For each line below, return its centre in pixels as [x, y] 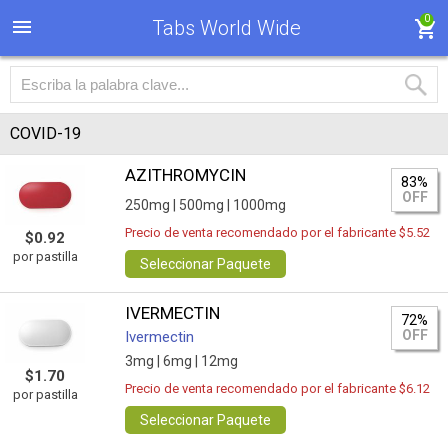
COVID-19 [45, 133]
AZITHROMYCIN [186, 175]
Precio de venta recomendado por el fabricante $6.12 [278, 388]
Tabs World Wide [226, 28]
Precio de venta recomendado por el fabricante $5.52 [278, 232]
